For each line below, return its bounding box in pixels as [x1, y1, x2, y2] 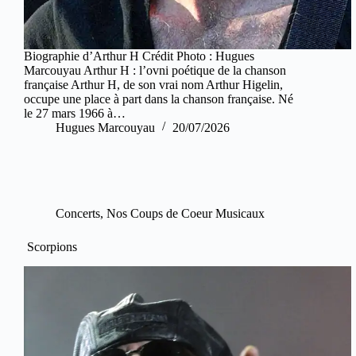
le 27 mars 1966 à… [24, 106, 126, 120]
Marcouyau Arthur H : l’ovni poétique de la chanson [24, 63, 286, 77]
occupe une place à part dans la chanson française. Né [24, 91, 293, 106]
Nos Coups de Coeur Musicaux [106, 206, 265, 220]
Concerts [56, 206, 100, 220]
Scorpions [24, 239, 77, 253]
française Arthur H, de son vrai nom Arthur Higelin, [24, 77, 283, 91]
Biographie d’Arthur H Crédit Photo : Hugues [24, 48, 254, 63]
